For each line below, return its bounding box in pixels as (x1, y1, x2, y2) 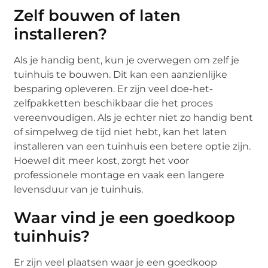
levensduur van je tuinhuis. (14, 184, 144, 196)
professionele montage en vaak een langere (14, 169, 225, 181)
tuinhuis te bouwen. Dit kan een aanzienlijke (14, 69, 228, 81)
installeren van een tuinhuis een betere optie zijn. (14, 141, 251, 153)
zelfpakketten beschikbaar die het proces (14, 98, 214, 109)
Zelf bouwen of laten (14, 6, 181, 26)
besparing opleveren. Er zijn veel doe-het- (14, 83, 214, 95)
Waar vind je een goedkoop (14, 208, 236, 228)
